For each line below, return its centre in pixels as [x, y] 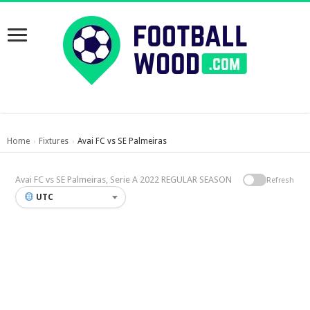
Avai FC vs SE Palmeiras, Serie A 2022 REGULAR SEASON [124, 180]
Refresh [280, 180]
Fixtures [54, 141]
